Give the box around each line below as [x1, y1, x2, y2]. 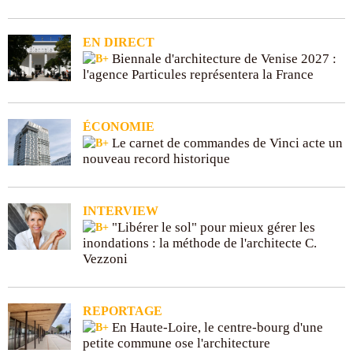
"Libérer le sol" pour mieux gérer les [109, 219, 315, 235]
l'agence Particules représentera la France [83, 66, 314, 82]
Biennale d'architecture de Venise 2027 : [109, 50, 336, 66]
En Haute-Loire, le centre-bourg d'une [109, 319, 323, 335]
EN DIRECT [83, 35, 154, 49]
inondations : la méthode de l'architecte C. [83, 235, 317, 251]
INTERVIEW [83, 203, 158, 217]
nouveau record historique [83, 150, 230, 166]
